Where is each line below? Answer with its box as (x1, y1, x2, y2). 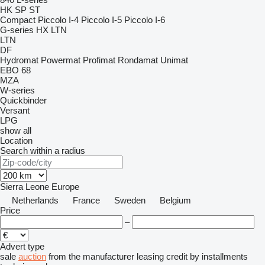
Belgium (160, 195, 191, 205)
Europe (51, 182, 79, 192)
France (73, 195, 100, 205)
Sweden (114, 195, 146, 205)
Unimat (160, 55, 188, 65)
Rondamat (118, 55, 158, 65)
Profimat (83, 55, 115, 65)
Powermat (41, 55, 80, 65)
